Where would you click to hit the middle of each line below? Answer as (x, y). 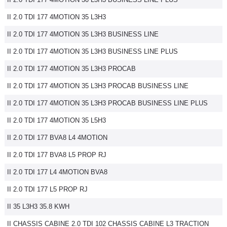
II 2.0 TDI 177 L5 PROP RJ (47, 189)
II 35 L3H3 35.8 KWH (38, 206)
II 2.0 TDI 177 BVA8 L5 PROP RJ (57, 155)
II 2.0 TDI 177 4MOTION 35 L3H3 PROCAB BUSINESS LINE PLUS (107, 103)
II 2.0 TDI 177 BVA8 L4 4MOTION (57, 138)
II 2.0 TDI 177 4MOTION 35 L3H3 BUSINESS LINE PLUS (92, 51)
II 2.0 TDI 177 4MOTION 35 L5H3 (56, 120)
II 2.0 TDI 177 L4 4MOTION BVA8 (57, 172)
